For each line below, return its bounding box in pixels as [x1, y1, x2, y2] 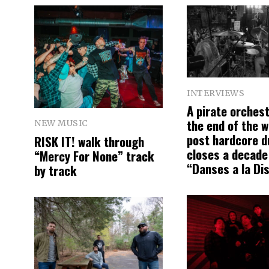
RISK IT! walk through [34, 131, 144, 151]
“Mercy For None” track [34, 146, 154, 165]
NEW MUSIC [34, 118, 88, 129]
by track [34, 160, 77, 180]
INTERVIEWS [187, 87, 244, 98]
